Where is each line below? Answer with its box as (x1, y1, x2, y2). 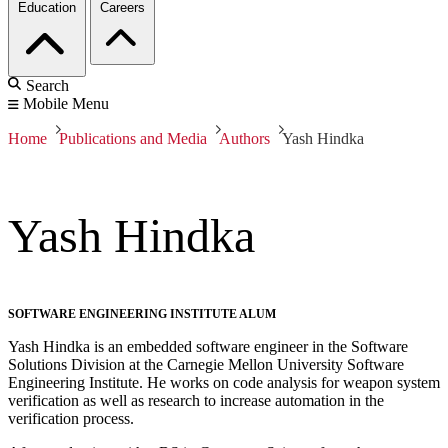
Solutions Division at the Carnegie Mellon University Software (8, 356, 404, 374)
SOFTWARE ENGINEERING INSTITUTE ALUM (8, 307, 276, 322)
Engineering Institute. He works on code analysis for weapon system (8, 374, 440, 392)
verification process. (8, 410, 134, 428)
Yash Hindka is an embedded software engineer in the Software (8, 338, 408, 356)
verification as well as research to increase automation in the (8, 392, 384, 410)
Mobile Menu (23, 95, 109, 113)
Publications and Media (59, 130, 207, 148)
